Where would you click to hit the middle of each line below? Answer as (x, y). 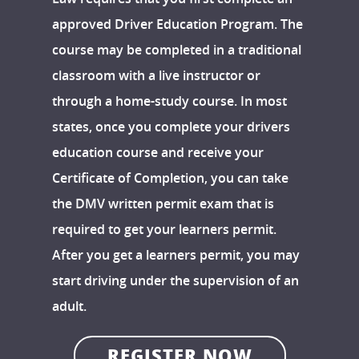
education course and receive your (158, 153)
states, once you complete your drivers (171, 127)
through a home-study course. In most (169, 101)
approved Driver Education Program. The (177, 24)
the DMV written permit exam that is (163, 204)
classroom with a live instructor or (156, 76)
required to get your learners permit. (164, 230)
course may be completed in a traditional (177, 50)
